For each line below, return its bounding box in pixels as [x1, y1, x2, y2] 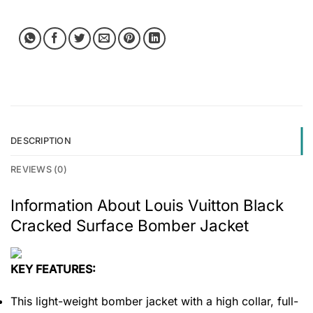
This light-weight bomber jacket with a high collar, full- [10, 294, 298, 308]
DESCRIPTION [10, 136, 71, 147]
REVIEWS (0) [10, 164, 67, 175]
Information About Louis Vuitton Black [10, 196, 284, 215]
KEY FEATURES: [10, 262, 96, 277]
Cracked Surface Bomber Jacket [10, 216, 249, 235]
